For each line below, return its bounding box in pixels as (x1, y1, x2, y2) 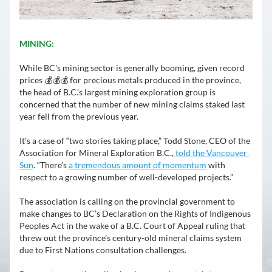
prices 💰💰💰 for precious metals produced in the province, (19, 75, 241, 85)
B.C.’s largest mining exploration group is (63, 87, 216, 97)
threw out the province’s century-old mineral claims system (19, 233, 242, 243)
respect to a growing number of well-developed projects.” (19, 172, 233, 182)
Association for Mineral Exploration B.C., (19, 148, 174, 158)
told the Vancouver (174, 148, 247, 158)
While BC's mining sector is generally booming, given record (19, 63, 245, 73)
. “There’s (33, 160, 69, 170)
